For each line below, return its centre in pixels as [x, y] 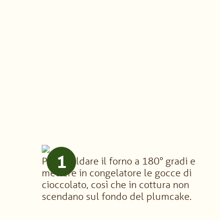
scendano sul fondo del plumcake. [117, 196]
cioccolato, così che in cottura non [116, 184]
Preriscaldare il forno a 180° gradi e [119, 161]
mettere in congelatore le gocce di [117, 173]
